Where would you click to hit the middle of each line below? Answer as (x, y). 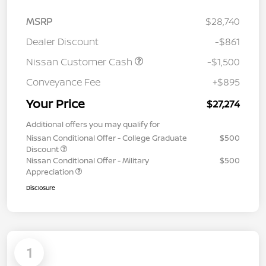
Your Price (56, 104)
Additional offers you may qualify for (93, 124)
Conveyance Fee (63, 82)
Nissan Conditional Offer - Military (88, 161)
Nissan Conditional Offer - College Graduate (107, 138)
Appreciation (51, 172)
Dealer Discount (62, 42)
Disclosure (41, 188)
